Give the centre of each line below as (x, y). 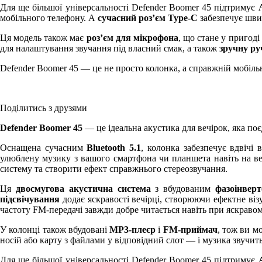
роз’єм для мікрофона (132, 37)
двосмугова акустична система (83, 188)
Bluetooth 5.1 (114, 147)
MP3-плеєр (133, 229)
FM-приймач (190, 229)
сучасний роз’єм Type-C (148, 18)
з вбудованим (183, 188)
